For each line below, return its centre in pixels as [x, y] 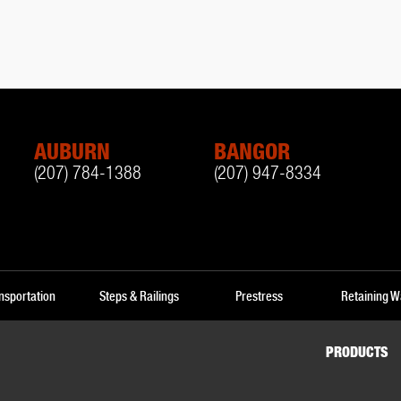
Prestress [259, 296]
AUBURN [73, 154]
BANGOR [252, 154]
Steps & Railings [139, 296]
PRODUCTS [357, 354]
